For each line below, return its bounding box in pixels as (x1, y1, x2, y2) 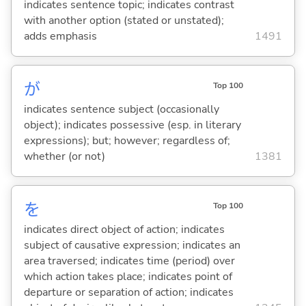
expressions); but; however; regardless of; (23, 133, 230, 148)
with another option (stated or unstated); (23, 12, 224, 28)
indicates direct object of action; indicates (23, 222, 225, 238)
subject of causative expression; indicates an (23, 238, 240, 253)
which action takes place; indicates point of (23, 269, 232, 285)
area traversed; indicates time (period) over (23, 253, 235, 269)
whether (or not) (23, 148, 105, 164)
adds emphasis (23, 28, 97, 44)
